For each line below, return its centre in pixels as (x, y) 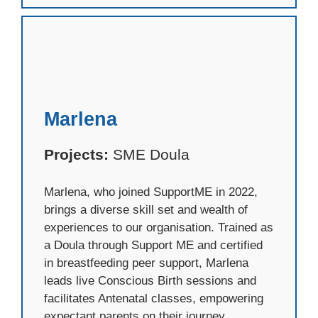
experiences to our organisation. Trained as (159, 227)
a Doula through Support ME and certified (153, 245)
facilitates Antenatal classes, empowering (154, 298)
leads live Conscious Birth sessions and (150, 280)
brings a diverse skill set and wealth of (146, 209)
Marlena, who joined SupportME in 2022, (151, 192)
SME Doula (149, 155)
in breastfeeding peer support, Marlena (146, 263)
